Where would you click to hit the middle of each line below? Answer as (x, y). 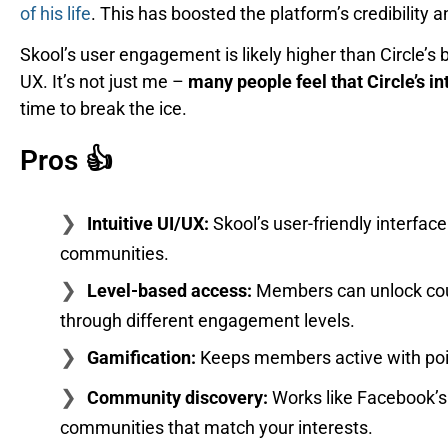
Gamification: (141, 357)
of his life (55, 13)
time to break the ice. (103, 109)
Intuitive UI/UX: (148, 223)
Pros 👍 (66, 160)
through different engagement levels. (207, 320)
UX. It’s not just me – (104, 82)
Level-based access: (169, 290)
